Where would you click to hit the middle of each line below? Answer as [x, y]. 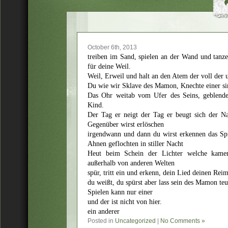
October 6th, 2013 [112, 47]
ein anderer [104, 211]
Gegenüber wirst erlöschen [126, 124]
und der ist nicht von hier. [125, 202]
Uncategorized [135, 221]
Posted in [101, 221]
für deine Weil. [109, 66]
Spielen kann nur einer [120, 192]
